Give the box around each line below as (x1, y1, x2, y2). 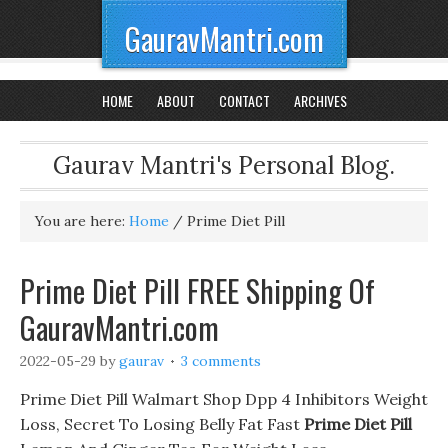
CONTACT (218, 90, 270, 111)
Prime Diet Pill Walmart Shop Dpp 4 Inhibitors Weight (20, 389, 428, 409)
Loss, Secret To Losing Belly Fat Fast (20, 414, 304, 434)
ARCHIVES (293, 90, 347, 111)
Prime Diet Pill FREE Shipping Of (20, 268, 375, 313)
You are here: (35, 212, 129, 230)
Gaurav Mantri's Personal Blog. (53, 150, 395, 181)
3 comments (181, 352, 261, 370)
